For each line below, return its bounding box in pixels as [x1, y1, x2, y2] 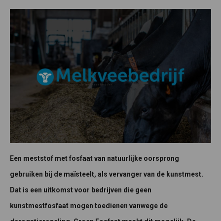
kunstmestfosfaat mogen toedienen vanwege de [10, 202, 168, 210]
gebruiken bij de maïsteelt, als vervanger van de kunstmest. [10, 170, 203, 179]
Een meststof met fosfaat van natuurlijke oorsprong [10, 154, 179, 163]
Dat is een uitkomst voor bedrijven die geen [10, 186, 151, 194]
